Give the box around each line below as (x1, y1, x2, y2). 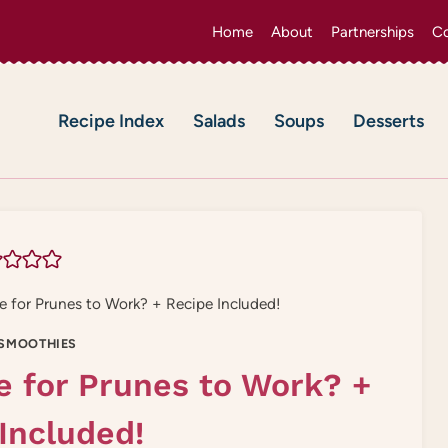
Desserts (352, 110, 424, 132)
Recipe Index (58, 110, 165, 132)
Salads (193, 110, 246, 132)
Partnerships (331, 22, 414, 41)
